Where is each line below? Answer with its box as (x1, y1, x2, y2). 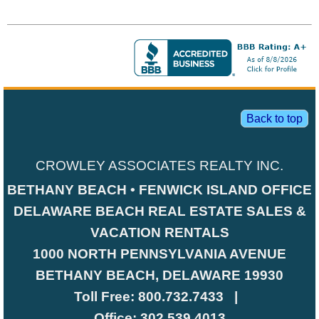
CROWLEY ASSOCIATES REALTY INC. (36, 158, 283, 174)
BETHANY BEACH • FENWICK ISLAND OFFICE (7, 182, 312, 198)
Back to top (246, 113, 303, 125)
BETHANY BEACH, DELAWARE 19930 (36, 268, 283, 283)
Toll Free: (74, 289, 138, 305)
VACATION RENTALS (90, 225, 229, 241)
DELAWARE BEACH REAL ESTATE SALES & (13, 204, 306, 219)
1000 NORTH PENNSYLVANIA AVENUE (33, 246, 286, 262)
